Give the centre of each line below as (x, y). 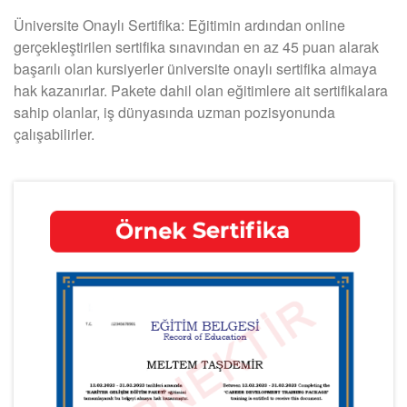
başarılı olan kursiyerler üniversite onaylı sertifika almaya (195, 68)
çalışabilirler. (54, 134)
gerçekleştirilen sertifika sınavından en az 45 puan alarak (196, 46)
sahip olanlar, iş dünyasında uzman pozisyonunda (174, 112)
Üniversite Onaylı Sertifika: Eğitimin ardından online (179, 25)
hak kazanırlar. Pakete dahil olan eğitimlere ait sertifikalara (201, 90)
